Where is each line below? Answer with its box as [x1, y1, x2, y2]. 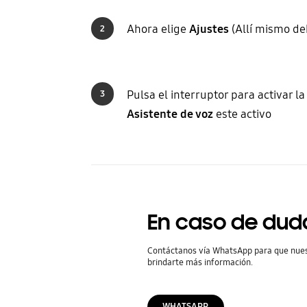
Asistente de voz [126, 106, 213, 121]
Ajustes [188, 22, 229, 37]
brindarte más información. [147, 257, 253, 269]
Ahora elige [126, 22, 189, 37]
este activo [212, 106, 271, 121]
